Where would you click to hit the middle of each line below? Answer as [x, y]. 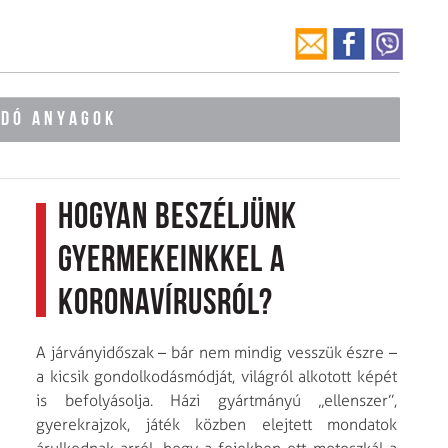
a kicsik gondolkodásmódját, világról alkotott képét [216, 376]
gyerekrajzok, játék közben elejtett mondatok [216, 424]
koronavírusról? [165, 304]
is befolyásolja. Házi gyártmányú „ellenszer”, [216, 400]
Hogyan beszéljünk [177, 218]
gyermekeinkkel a [172, 261]
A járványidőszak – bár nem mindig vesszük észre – [216, 352]
